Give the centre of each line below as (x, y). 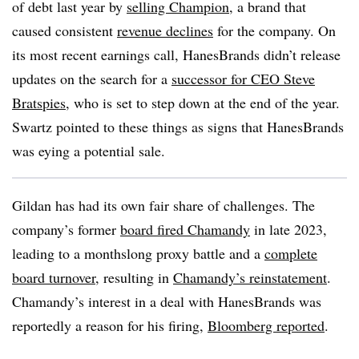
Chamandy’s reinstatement (250, 277)
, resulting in (134, 277)
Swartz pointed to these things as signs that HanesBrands (178, 127)
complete (291, 253)
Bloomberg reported (266, 325)
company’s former (66, 229)
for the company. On (274, 30)
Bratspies (39, 103)
